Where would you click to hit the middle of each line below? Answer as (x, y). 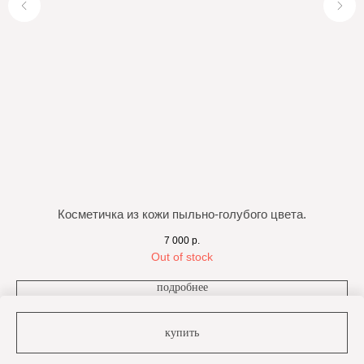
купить (182, 332)
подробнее (182, 288)
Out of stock (182, 257)
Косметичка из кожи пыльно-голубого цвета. (182, 214)
